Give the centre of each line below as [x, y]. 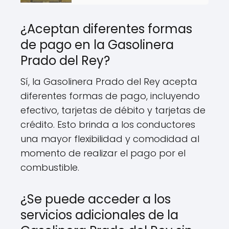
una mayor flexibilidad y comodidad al [110, 139]
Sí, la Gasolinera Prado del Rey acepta [109, 82]
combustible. [50, 167]
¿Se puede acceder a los [96, 199]
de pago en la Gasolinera [97, 45]
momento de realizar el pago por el [103, 153]
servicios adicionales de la [99, 215]
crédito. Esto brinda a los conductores [108, 124]
